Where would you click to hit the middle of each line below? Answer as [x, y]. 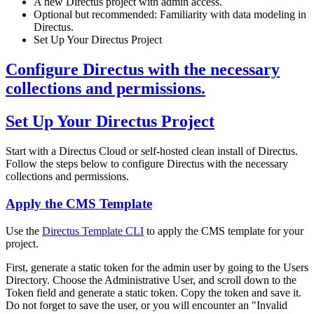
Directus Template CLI [93, 231]
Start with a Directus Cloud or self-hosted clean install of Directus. [152, 151]
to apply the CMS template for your [224, 231]
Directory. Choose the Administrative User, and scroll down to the [151, 280]
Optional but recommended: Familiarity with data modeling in [170, 15]
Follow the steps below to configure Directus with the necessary [147, 164]
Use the [24, 231]
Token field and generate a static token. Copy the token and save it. [153, 292]
